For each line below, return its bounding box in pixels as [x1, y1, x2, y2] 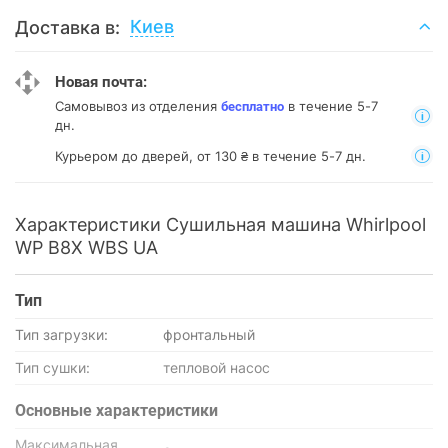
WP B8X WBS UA [15, 237, 158, 258]
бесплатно [221, 99, 284, 114]
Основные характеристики [15, 401, 218, 420]
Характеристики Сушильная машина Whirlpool [15, 214, 426, 235]
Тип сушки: [15, 359, 90, 376]
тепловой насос [163, 359, 270, 376]
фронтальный [163, 326, 255, 343]
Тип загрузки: [15, 326, 108, 343]
